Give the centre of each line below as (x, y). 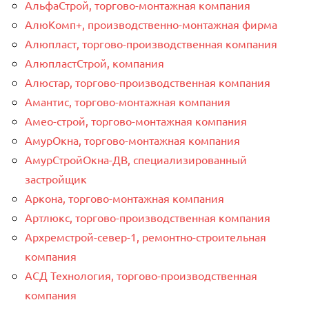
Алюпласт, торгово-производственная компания (151, 43)
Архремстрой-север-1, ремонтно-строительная (146, 236)
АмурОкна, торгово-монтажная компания (132, 140)
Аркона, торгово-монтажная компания (124, 198)
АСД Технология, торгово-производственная (141, 275)
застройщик (56, 178)
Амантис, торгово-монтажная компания (128, 101)
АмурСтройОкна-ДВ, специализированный (136, 159)
